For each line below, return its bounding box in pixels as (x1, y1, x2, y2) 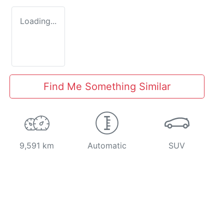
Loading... (20, 16, 56, 26)
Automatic (87, 140, 126, 151)
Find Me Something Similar (43, 80, 170, 93)
